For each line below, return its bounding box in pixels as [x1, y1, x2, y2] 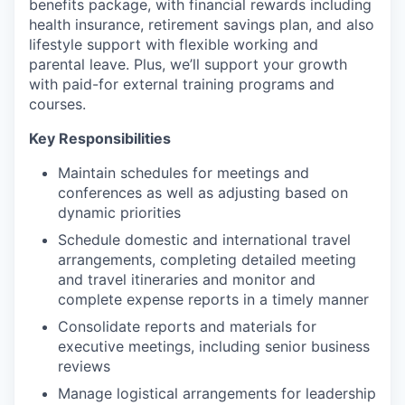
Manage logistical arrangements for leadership [58, 384, 376, 402]
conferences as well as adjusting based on [58, 184, 348, 202]
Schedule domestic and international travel [58, 231, 351, 249]
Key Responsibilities [29, 129, 171, 147]
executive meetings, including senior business [58, 337, 370, 355]
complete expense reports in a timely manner [58, 290, 369, 308]
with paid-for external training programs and [29, 75, 334, 93]
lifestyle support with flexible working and [29, 35, 318, 53]
